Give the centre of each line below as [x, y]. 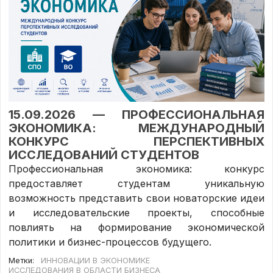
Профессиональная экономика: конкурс [136, 169]
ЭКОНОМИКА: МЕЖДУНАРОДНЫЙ [136, 128]
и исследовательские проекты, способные [136, 213]
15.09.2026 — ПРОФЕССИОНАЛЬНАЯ [136, 115]
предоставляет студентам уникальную [136, 184]
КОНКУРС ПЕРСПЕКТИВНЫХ [136, 142]
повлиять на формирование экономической [136, 228]
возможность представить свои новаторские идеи [136, 198]
